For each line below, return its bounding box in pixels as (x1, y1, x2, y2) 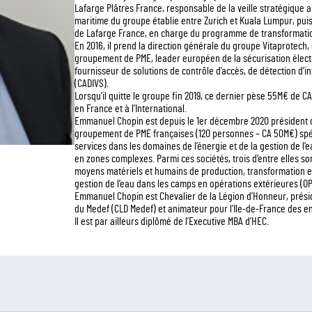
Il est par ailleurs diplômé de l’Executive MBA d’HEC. (75, 216, 269, 227)
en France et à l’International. (75, 103, 187, 114)
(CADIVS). (75, 78, 109, 89)
